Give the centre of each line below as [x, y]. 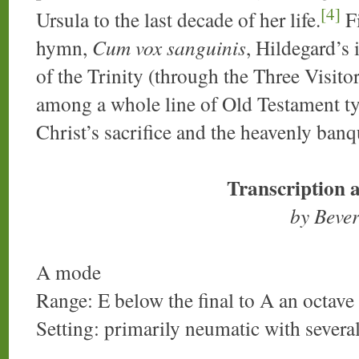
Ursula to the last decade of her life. [178, 20]
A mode [69, 272]
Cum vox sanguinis [169, 48]
